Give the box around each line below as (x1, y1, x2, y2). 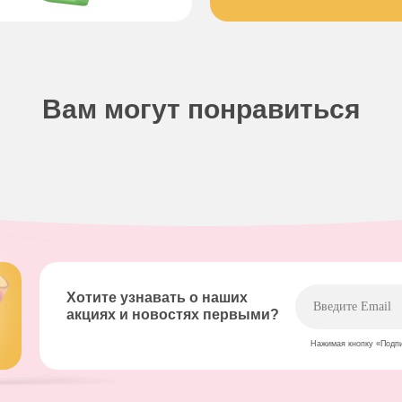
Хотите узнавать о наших (66, 290, 248, 306)
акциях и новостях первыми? (66, 307, 279, 323)
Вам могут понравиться (42, 94, 361, 125)
